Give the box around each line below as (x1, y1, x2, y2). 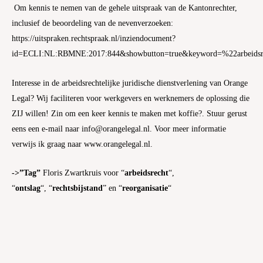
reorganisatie (122, 184, 168, 193)
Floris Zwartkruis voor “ (43, 168, 124, 178)
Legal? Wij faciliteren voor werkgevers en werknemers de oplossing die (12, 93, 249, 103)
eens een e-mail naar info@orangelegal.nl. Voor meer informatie (12, 124, 226, 133)
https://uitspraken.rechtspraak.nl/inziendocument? (12, 33, 176, 43)
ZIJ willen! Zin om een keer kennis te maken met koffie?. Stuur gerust (12, 109, 247, 118)
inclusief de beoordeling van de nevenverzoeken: (12, 18, 173, 28)
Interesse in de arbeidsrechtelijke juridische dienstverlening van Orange (12, 78, 248, 87)
